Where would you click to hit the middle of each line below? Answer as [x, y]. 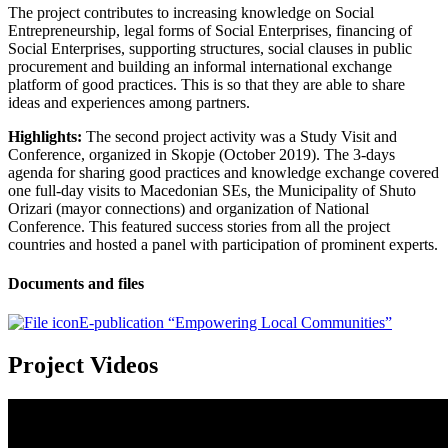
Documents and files [76, 284]
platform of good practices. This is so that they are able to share [206, 84]
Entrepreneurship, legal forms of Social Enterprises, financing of [210, 30]
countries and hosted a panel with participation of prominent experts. [223, 244]
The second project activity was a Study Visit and [239, 136]
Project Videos [83, 365]
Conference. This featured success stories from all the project [199, 226]
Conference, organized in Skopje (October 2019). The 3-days [201, 154]
